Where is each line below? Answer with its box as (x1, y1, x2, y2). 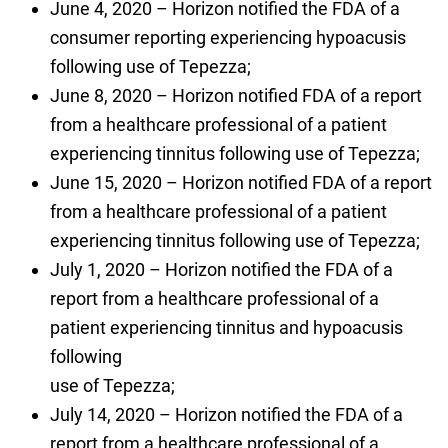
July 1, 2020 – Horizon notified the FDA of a (49, 259, 393, 281)
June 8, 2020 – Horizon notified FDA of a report (49, 85, 422, 107)
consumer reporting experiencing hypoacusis (49, 27, 406, 49)
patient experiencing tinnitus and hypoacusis (49, 317, 403, 339)
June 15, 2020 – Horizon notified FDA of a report (49, 172, 432, 194)
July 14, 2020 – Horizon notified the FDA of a (49, 404, 403, 426)
